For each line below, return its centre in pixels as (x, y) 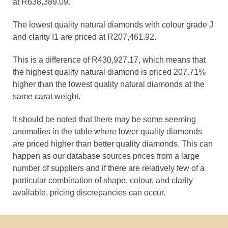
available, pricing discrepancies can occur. (89, 193)
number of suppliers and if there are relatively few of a (109, 168)
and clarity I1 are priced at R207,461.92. (84, 37)
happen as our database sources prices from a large (106, 156)
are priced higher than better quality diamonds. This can (113, 144)
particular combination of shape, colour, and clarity (103, 180)
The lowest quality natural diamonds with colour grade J (113, 25)
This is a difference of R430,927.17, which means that (109, 60)
